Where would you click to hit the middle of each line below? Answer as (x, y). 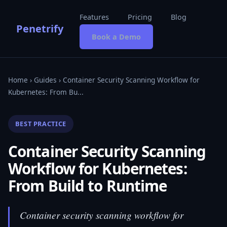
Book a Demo (116, 37)
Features (94, 17)
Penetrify (40, 28)
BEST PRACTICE (41, 124)
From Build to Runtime (88, 185)
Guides (45, 80)
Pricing (140, 17)
